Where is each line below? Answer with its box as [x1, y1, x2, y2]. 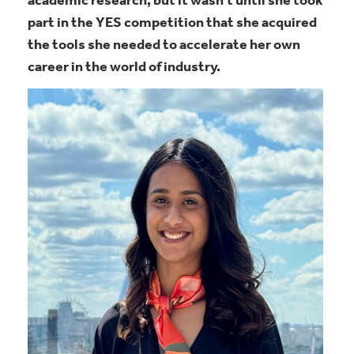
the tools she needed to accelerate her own [28, 38, 300, 53]
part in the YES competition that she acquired [28, 16, 317, 31]
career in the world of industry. [28, 60, 220, 75]
